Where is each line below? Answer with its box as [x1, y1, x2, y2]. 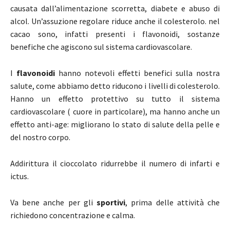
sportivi [97, 197, 126, 208]
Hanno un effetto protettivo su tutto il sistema [10, 93, 220, 104]
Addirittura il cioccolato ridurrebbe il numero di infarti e [10, 158, 220, 169]
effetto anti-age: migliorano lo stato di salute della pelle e [10, 119, 220, 130]
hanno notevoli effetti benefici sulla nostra [59, 68, 220, 79]
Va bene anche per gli [10, 197, 97, 208]
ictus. [10, 171, 29, 182]
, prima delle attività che [125, 197, 220, 208]
